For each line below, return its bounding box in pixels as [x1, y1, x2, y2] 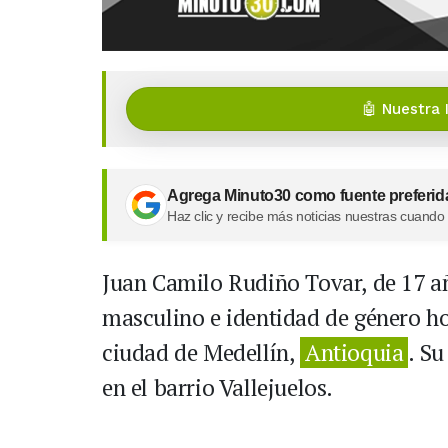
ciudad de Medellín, [102, 337, 301, 369]
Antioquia [305, 337, 404, 369]
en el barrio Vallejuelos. [102, 372, 334, 404]
